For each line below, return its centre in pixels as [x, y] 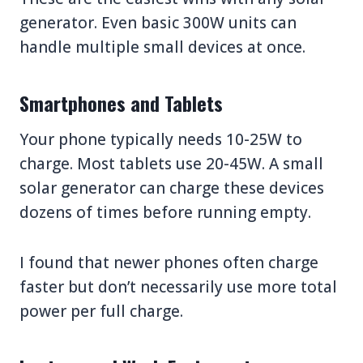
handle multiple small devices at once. [162, 47]
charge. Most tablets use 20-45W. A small [171, 163]
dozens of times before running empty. [165, 212]
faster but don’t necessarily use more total [178, 286]
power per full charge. [101, 311]
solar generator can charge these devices [172, 188]
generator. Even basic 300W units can [158, 22]
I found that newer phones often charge [169, 262]
